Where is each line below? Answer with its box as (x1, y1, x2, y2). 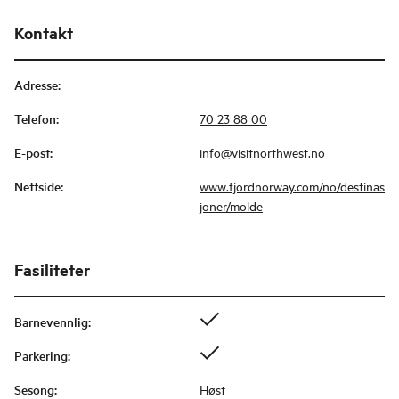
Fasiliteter (14, 258, 90, 281)
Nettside (14, 177, 61, 196)
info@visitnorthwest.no (199, 143, 325, 161)
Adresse (14, 76, 58, 94)
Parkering (14, 346, 68, 365)
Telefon (14, 110, 56, 128)
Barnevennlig (14, 313, 88, 331)
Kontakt (14, 21, 73, 45)
